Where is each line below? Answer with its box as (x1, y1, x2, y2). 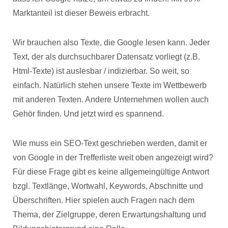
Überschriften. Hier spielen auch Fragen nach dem (13, 196, 194, 205)
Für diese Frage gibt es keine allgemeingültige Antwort (13, 167, 209, 176)
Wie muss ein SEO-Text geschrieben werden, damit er (13, 139, 207, 148)
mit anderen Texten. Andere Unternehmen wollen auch (13, 95, 209, 104)
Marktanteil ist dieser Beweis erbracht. (13, 9, 150, 17)
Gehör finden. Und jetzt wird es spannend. (13, 109, 164, 118)
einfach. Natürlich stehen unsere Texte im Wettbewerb (13, 81, 207, 90)
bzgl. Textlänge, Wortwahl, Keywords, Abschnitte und (13, 182, 203, 190)
